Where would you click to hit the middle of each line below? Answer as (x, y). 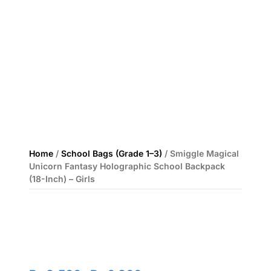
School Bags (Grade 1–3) (112, 153)
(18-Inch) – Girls (62, 179)
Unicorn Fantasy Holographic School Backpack (127, 166)
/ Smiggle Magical (201, 153)
